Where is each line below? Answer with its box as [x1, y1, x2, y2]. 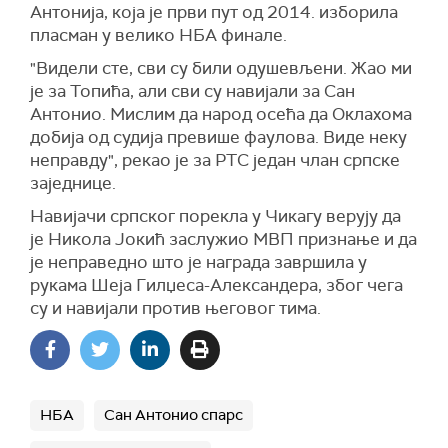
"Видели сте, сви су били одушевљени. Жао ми [30, 57, 412, 79]
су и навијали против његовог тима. [30, 297, 321, 319]
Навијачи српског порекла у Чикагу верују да [30, 205, 401, 227]
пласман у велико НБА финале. [30, 24, 287, 46]
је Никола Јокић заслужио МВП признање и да [30, 228, 417, 250]
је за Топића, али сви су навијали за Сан [30, 80, 355, 102]
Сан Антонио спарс [104, 405, 243, 425]
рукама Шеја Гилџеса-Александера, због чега [30, 274, 403, 296]
